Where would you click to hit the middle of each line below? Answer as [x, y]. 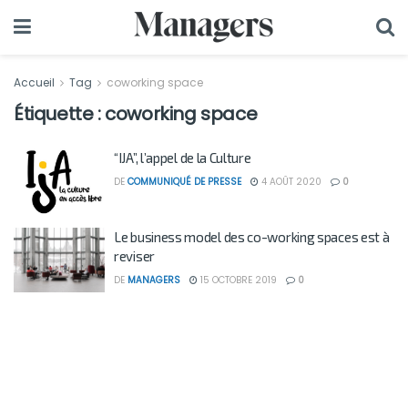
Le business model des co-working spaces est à [252, 236]
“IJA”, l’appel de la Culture [183, 158]
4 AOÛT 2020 [290, 182]
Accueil [36, 82]
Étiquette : [60, 114]
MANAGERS [154, 280]
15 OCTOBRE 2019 [237, 280]
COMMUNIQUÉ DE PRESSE [184, 182]
